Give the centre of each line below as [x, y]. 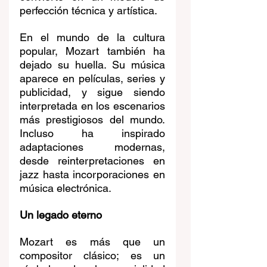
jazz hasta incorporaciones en [92, 175]
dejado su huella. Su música [92, 65]
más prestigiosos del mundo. [92, 120]
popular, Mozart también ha [92, 51]
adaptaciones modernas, [92, 147]
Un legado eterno [61, 215]
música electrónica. [66, 188]
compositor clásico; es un [92, 256]
